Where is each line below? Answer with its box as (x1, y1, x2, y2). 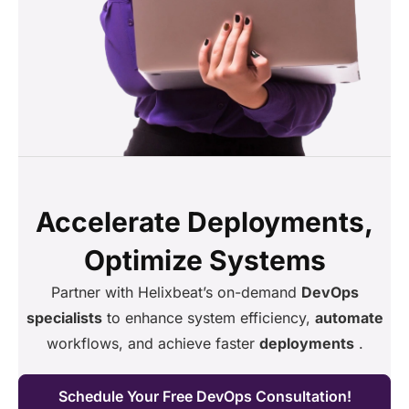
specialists (26, 309, 102, 328)
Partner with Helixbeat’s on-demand (50, 283, 301, 302)
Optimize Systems (83, 244, 326, 278)
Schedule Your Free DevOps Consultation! (58, 387, 351, 406)
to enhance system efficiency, (101, 309, 315, 328)
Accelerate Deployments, (36, 205, 373, 239)
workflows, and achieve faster (46, 334, 259, 353)
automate (314, 309, 383, 328)
